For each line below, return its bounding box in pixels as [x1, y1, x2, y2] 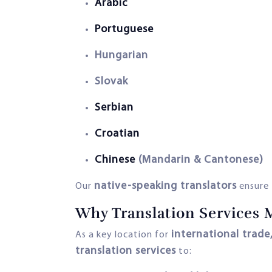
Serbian [95, 101, 134, 114]
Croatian [95, 127, 140, 140]
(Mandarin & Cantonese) [135, 154, 263, 166]
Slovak [95, 75, 128, 87]
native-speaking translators [94, 180, 237, 192]
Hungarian [95, 49, 148, 61]
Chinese [95, 154, 135, 166]
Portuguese [95, 23, 154, 35]
